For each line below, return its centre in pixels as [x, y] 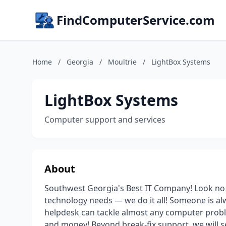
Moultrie [122, 62]
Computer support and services [105, 120]
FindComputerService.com [136, 20]
